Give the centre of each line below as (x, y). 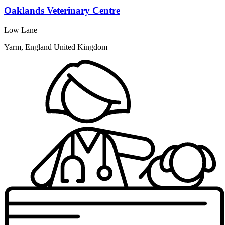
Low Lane (21, 30)
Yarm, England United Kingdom (56, 47)
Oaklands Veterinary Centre (62, 11)
